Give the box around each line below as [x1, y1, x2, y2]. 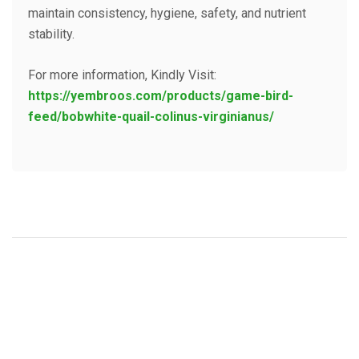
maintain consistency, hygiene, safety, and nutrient [28, 5, 306, 21]
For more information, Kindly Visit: [28, 67, 216, 83]
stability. [28, 26, 75, 42]
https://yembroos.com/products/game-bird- [28, 87, 293, 103]
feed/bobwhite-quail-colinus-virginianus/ [28, 108, 274, 124]
